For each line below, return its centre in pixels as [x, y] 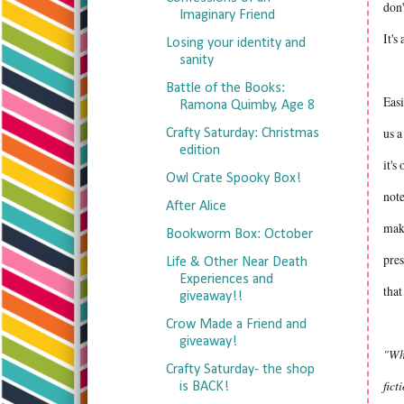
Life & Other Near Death [236, 262]
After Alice [196, 207]
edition [199, 151]
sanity [196, 60]
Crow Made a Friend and [236, 325]
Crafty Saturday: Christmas [242, 133]
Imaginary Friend [227, 15]
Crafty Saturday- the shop [240, 370]
